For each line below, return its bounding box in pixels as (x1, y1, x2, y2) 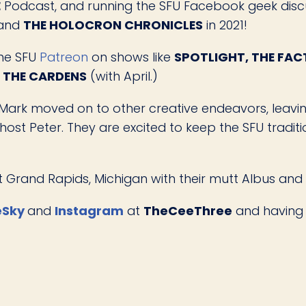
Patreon (40, 48, 92, 66)
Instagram (55, 202, 124, 220)
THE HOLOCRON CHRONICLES (23, 16, 203, 33)
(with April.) (87, 67, 158, 85)
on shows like (92, 48, 174, 66)
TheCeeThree (143, 202, 232, 220)
